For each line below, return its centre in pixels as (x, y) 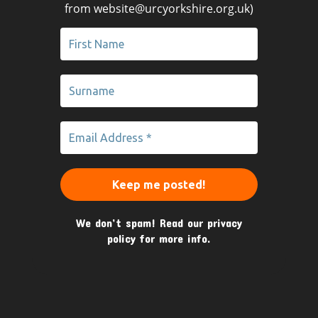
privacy (224, 223)
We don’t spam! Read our (141, 223)
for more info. (173, 238)
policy (122, 238)
